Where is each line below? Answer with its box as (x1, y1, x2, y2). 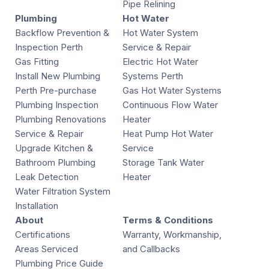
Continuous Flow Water (122, 99, 218, 110)
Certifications (15, 229, 70, 240)
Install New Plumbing (15, 70, 100, 82)
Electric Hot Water (122, 56, 198, 67)
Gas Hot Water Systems (122, 85, 222, 96)
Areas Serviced (15, 243, 78, 255)
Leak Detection (15, 171, 79, 183)
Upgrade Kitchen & (15, 142, 93, 154)
